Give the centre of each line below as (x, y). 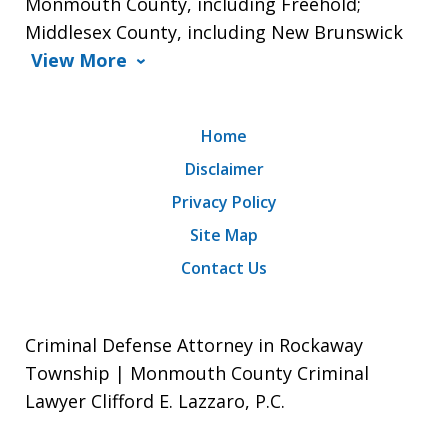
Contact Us (224, 268)
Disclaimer (224, 169)
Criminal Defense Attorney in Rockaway (194, 345)
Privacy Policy (224, 202)
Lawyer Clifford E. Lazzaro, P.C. (155, 401)
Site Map (224, 235)
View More (79, 60)
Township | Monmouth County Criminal (197, 373)
